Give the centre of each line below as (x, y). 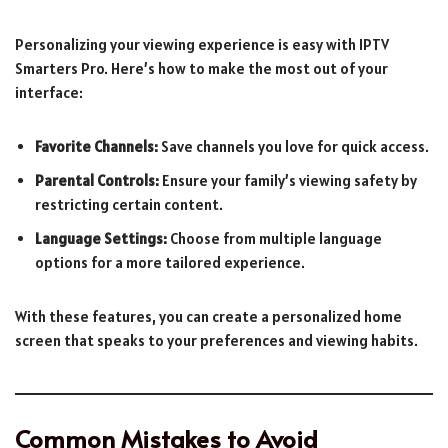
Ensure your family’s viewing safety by (288, 180)
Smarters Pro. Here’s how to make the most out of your (201, 68)
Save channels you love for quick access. (293, 146)
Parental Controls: (97, 180)
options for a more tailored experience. (170, 262)
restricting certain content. (129, 204)
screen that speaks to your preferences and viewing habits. (216, 340)
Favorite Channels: (96, 146)
